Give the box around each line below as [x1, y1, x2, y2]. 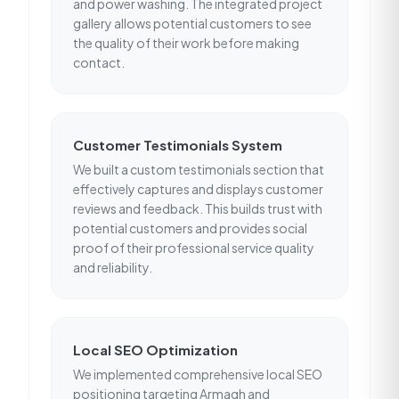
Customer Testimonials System [73, 136, 282, 153]
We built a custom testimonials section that [73, 161, 324, 177]
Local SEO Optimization [73, 341, 238, 358]
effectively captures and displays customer [73, 181, 323, 197]
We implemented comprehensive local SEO [73, 366, 322, 382]
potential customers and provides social [73, 220, 307, 236]
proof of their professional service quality [73, 240, 314, 256]
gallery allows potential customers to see [73, 15, 312, 31]
